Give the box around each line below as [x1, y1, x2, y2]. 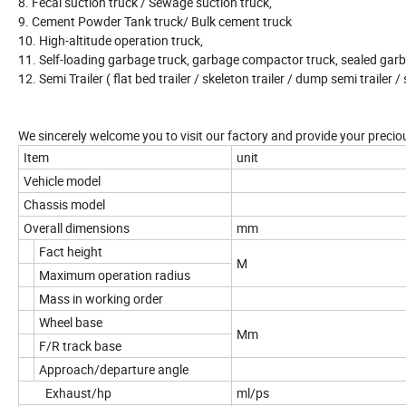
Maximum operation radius [39, 266, 190, 285]
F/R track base [39, 337, 121, 355]
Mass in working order [39, 290, 163, 308]
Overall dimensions [24, 219, 130, 237]
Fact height [39, 243, 102, 261]
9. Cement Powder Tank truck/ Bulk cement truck [18, 13, 292, 31]
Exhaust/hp [24, 384, 111, 402]
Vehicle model [24, 172, 103, 190]
